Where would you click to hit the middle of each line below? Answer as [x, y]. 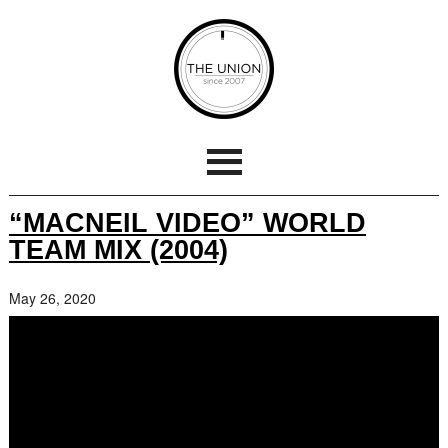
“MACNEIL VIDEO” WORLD [187, 222]
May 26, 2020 [52, 298]
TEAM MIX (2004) [118, 249]
